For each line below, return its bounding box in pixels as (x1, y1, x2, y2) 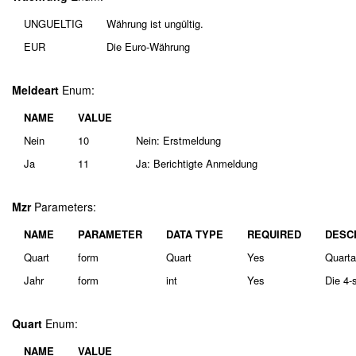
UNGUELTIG (24, 16, 83, 31)
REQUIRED (247, 226, 301, 242)
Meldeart (12, 82, 59, 98)
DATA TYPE (166, 226, 223, 242)
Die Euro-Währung (106, 39, 190, 54)
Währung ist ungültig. (106, 16, 203, 31)
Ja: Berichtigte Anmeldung (136, 156, 257, 171)
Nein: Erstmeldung (136, 133, 221, 148)
